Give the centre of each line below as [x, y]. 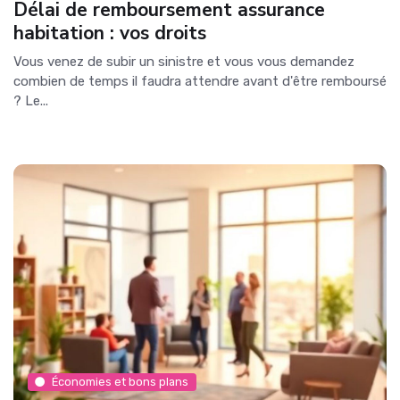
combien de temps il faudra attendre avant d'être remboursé [200, 82]
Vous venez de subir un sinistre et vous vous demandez [184, 62]
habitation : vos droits [110, 33]
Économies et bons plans [121, 382]
